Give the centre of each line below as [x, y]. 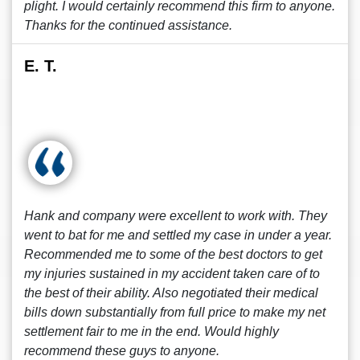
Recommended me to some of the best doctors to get [173, 254]
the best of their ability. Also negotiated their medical [171, 293]
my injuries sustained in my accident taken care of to [172, 274]
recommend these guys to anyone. [122, 351]
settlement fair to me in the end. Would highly [151, 331]
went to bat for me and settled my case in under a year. [178, 235]
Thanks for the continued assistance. [128, 25]
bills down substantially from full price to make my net [175, 312]
